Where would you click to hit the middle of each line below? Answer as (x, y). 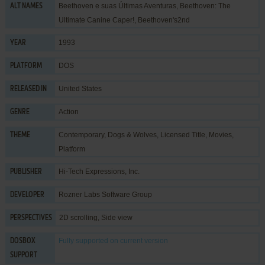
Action (68, 112)
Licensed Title (182, 135)
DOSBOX (22, 241)
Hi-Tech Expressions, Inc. (99, 171)
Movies (220, 135)
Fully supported (83, 240)
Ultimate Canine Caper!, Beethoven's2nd (124, 20)
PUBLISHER (26, 172)
